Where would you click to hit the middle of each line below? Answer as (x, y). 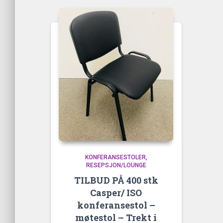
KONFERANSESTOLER (115, 157)
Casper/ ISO (116, 193)
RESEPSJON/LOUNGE (116, 165)
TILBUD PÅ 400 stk (116, 180)
